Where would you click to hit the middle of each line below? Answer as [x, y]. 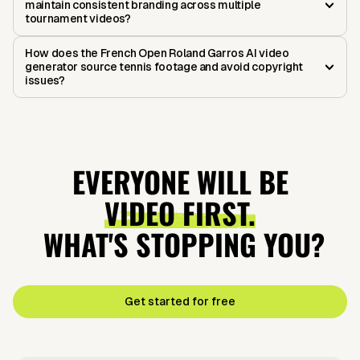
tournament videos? [78, 19]
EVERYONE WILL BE [180, 182]
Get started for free [180, 302]
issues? [45, 81]
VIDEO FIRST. [180, 213]
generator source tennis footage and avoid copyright [164, 67]
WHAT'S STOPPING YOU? [180, 244]
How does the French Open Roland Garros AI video [157, 53]
